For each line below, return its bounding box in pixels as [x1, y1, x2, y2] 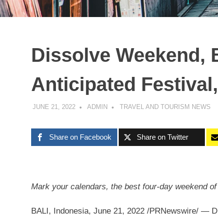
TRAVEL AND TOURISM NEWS [119, 103, 211, 110]
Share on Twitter [137, 133, 189, 141]
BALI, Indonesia [31, 206, 89, 216]
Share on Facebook [49, 133, 112, 141]
